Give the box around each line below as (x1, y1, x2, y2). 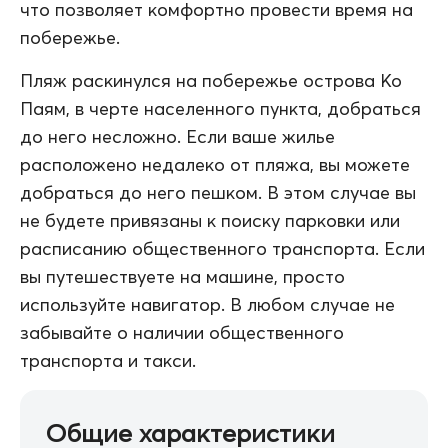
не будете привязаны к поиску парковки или (20, 208, 400, 232)
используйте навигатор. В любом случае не (20, 292, 395, 316)
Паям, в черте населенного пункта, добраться (20, 96, 421, 120)
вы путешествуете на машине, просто (20, 264, 345, 288)
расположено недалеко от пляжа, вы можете (20, 152, 410, 176)
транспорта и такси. (20, 348, 196, 372)
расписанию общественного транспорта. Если (20, 236, 425, 260)
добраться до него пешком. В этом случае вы (20, 180, 416, 204)
